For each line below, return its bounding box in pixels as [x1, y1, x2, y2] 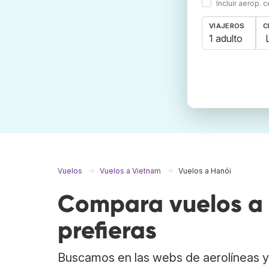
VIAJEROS [209, 22, 245, 31]
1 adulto [209, 32, 243, 44]
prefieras [58, 216, 157, 246]
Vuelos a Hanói [178, 166, 231, 176]
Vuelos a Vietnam [100, 166, 161, 176]
